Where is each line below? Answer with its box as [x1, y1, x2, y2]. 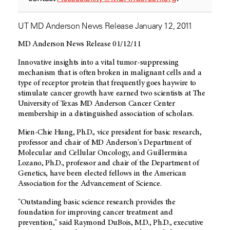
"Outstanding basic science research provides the [18, 198, 176, 207]
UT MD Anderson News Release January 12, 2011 [18, 21, 193, 31]
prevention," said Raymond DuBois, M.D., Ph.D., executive [18, 219, 204, 227]
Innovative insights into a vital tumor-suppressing [18, 59, 179, 67]
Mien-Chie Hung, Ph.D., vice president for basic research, [18, 128, 202, 137]
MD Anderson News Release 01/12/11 [18, 40, 141, 49]
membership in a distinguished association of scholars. [18, 110, 194, 119]
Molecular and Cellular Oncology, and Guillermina [18, 149, 187, 158]
